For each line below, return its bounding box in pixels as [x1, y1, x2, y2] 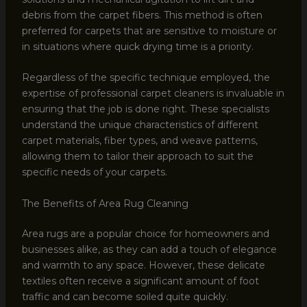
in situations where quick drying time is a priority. [21, 40, 254, 53]
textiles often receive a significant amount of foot [21, 274, 259, 287]
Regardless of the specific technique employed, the [21, 71, 270, 84]
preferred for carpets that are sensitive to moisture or [21, 24, 277, 37]
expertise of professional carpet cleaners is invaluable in [21, 87, 284, 100]
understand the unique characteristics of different [21, 119, 258, 132]
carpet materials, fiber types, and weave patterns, [21, 134, 258, 147]
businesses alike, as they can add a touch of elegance [21, 243, 277, 256]
